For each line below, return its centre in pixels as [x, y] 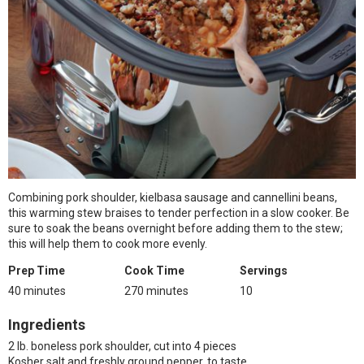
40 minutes [37, 291]
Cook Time [154, 271]
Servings [264, 271]
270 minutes [156, 291]
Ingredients [47, 325]
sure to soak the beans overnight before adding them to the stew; [175, 228]
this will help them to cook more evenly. [108, 244]
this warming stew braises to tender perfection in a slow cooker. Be [179, 213]
